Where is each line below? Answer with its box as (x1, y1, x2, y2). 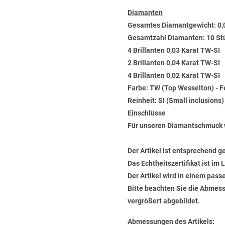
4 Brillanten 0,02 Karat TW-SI (128, 71, 220, 79)
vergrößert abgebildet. (128, 197, 200, 205)
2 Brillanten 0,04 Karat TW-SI (128, 59, 220, 67)
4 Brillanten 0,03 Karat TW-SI (128, 46, 220, 54)
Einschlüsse (128, 109, 166, 117)
